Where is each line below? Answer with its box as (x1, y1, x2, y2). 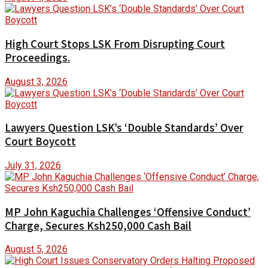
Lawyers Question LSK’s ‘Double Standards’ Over (5, 121, 243, 135)
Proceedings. (5, 50, 70, 65)
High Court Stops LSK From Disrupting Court (5, 36, 225, 51)
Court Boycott (5, 135, 76, 149)
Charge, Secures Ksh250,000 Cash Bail (5, 218, 191, 233)
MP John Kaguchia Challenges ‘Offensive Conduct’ (5, 205, 251, 219)
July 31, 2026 (5, 160, 61, 172)
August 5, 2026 (5, 243, 68, 255)
